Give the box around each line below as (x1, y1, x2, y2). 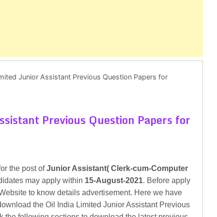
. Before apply (143, 176, 190, 185)
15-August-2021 (85, 176, 143, 185)
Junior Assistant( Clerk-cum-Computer (46, 164, 188, 172)
